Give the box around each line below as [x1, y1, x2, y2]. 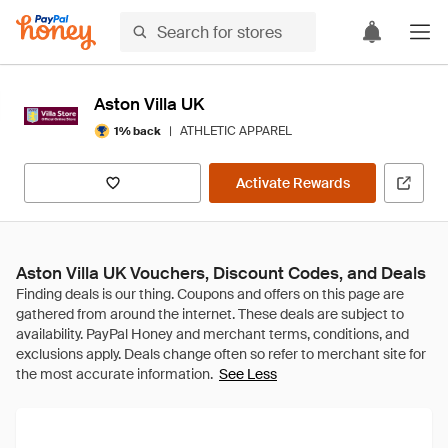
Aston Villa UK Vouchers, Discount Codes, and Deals [16, 262, 426, 284]
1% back [114, 123, 161, 138]
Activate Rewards [235, 174, 350, 192]
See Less [219, 365, 277, 383]
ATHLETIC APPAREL [180, 123, 292, 139]
